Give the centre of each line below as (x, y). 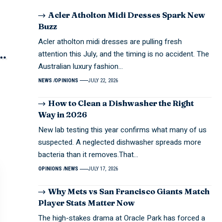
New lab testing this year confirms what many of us (123, 130)
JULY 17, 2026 (103, 169)
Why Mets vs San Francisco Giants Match (129, 192)
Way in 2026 (63, 115)
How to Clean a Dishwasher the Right (121, 103)
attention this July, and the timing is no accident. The (124, 54)
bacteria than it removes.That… (88, 155)
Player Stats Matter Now (87, 203)
